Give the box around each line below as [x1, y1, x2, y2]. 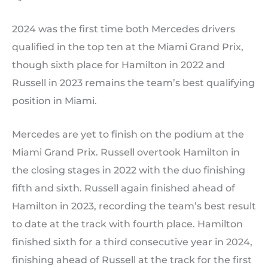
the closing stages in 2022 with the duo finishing [12, 165, 245, 176]
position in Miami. [12, 95, 97, 107]
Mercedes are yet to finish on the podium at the [12, 129, 244, 140]
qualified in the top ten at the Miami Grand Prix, [12, 41, 243, 53]
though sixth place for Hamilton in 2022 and [12, 59, 225, 71]
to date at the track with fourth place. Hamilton [12, 218, 243, 230]
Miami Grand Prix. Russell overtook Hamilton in [12, 147, 240, 158]
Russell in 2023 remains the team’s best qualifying [12, 77, 255, 89]
